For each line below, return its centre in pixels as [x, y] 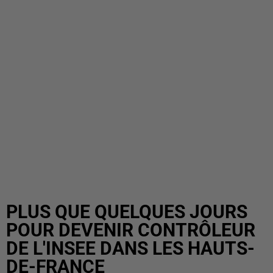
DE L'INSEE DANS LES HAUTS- [130, 248]
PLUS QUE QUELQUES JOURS [127, 212]
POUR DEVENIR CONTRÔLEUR [131, 230]
